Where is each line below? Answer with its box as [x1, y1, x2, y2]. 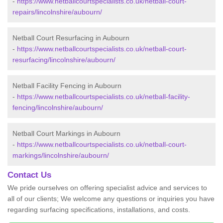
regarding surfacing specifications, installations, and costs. [7, 206, 190, 214]
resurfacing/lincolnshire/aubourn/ [12, 56, 115, 64]
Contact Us [7, 170, 51, 180]
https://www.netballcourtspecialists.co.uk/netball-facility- [17, 93, 190, 101]
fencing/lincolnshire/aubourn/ [12, 104, 103, 112]
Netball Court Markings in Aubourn [12, 129, 120, 138]
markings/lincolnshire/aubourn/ [12, 151, 109, 160]
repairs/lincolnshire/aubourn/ [12, 8, 102, 16]
